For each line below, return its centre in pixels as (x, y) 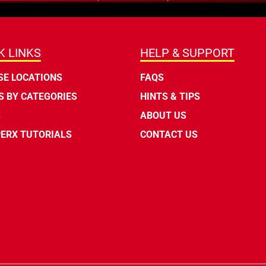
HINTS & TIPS (170, 97)
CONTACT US (169, 135)
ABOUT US (163, 116)
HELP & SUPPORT (187, 53)
